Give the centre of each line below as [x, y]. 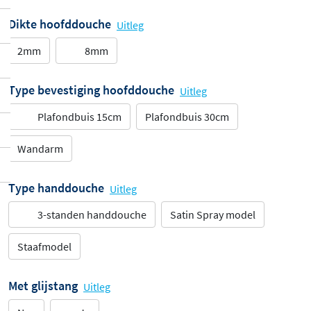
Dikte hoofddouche [60, 24]
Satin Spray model [213, 215]
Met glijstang [43, 286]
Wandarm [40, 149]
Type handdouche [56, 188]
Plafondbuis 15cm [79, 117]
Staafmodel [44, 246]
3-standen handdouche [92, 215]
